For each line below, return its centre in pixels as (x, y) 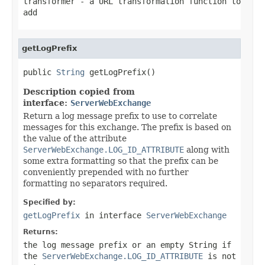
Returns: (41, 232)
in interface (113, 215)
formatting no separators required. (95, 183)
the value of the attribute (75, 138)
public (40, 72)
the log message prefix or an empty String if (127, 245)
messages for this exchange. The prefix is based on (127, 127)
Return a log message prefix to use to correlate (120, 116)
